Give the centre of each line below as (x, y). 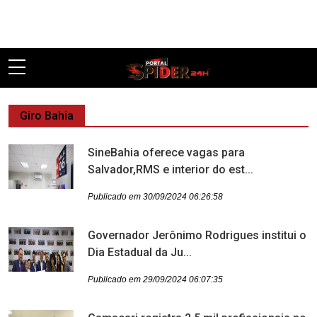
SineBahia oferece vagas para (166, 152)
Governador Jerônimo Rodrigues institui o (197, 235)
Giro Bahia (47, 116)
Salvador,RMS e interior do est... (171, 169)
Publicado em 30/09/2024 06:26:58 (155, 197)
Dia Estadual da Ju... (140, 252)
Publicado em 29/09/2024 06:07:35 (155, 279)
